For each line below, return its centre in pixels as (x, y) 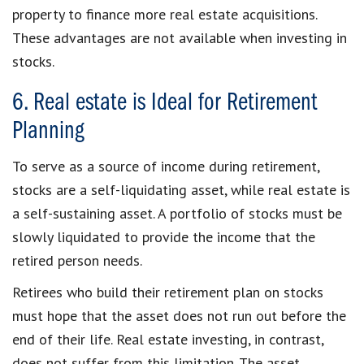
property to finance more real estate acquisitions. (165, 14)
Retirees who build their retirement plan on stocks (168, 292)
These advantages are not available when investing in (180, 37)
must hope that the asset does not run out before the (179, 315)
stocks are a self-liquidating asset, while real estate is (181, 189)
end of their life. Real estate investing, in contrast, (168, 339)
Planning (48, 131)
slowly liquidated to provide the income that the (164, 236)
